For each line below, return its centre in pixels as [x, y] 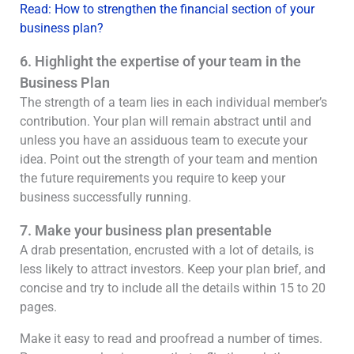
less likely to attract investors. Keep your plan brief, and [173, 269]
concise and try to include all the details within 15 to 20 [173, 288]
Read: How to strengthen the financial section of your [167, 9]
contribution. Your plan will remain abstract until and [166, 121]
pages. [38, 307]
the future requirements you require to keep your [153, 178]
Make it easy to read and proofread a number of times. [171, 339]
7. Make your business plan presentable [146, 230]
